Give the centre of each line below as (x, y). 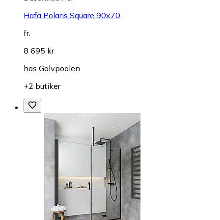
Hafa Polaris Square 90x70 (72, 15)
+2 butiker (42, 86)
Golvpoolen (59, 69)
